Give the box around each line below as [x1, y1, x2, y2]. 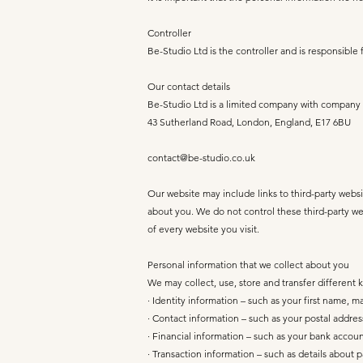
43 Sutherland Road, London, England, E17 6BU [147, 116, 351, 128]
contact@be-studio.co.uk [147, 152, 255, 164]
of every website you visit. [147, 223, 259, 235]
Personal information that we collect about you [147, 258, 349, 271]
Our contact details [147, 80, 230, 92]
